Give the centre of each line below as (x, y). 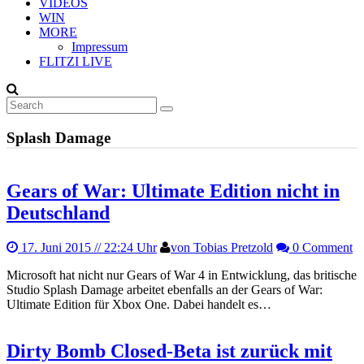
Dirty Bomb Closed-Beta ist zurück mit (169, 351)
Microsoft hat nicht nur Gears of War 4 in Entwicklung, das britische (182, 275)
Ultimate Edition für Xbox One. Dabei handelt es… (139, 304)
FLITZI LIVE (76, 62)
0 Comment (321, 247)
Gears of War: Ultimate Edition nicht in (173, 191)
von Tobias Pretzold (222, 247)
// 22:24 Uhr (124, 247)
